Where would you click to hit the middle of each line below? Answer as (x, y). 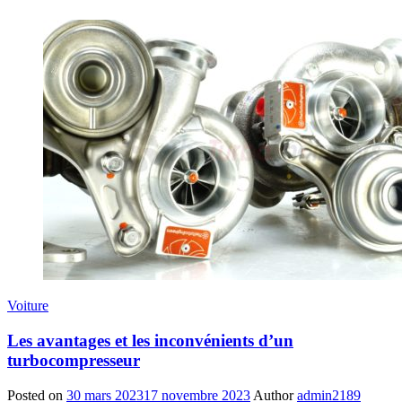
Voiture (28, 306)
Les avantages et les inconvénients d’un (150, 340)
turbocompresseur (74, 360)
